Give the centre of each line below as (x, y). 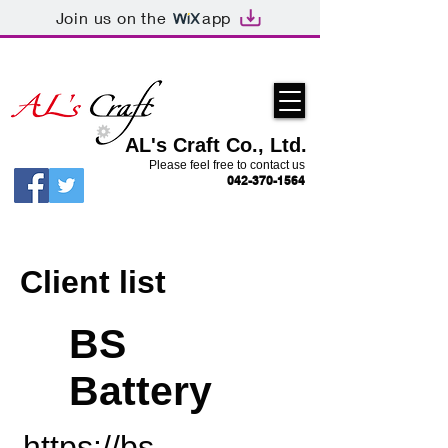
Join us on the (111, 17)
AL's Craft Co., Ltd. (216, 145)
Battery (140, 391)
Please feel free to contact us (227, 165)
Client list (93, 282)
